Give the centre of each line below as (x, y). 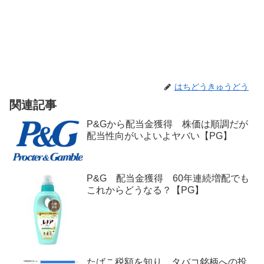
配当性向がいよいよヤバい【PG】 (159, 136)
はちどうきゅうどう (212, 86)
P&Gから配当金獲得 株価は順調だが (167, 124)
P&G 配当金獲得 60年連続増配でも (168, 179)
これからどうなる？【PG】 (145, 190)
